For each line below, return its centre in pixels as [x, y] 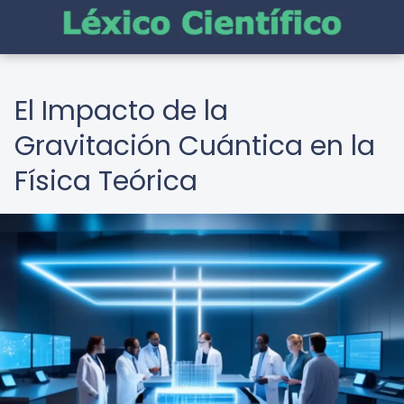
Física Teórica [106, 181]
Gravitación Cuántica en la [195, 146]
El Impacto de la [121, 111]
